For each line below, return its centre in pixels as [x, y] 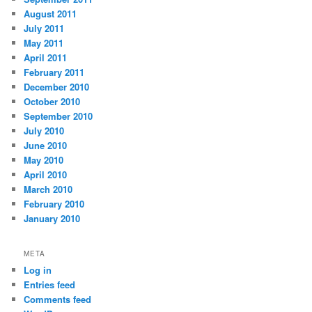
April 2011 [46, 58]
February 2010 [54, 204]
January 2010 [52, 219]
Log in [38, 270]
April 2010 [46, 175]
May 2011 [44, 43]
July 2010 [44, 131]
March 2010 [48, 189]
